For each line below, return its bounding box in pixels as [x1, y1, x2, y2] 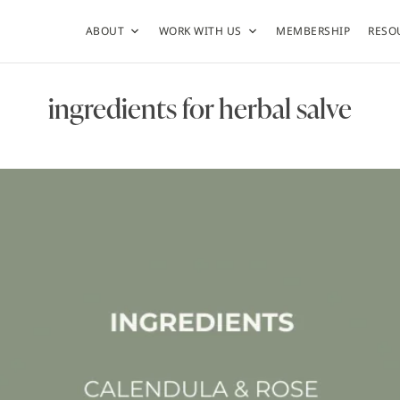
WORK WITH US [158, 23, 242, 38]
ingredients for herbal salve [48, 87, 352, 128]
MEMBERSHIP [276, 23, 351, 38]
